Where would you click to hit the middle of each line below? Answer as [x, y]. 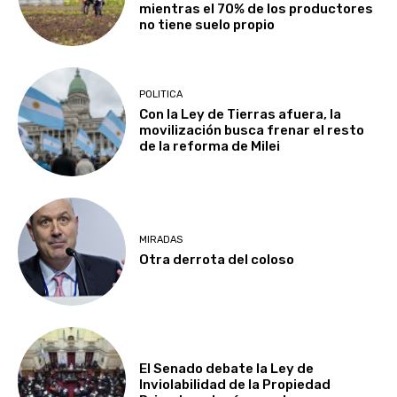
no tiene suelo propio [207, 24]
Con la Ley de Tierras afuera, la [241, 114]
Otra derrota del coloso [217, 260]
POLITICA [161, 94]
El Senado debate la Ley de [227, 369]
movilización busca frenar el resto [252, 130]
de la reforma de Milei [210, 146]
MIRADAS [161, 240]
